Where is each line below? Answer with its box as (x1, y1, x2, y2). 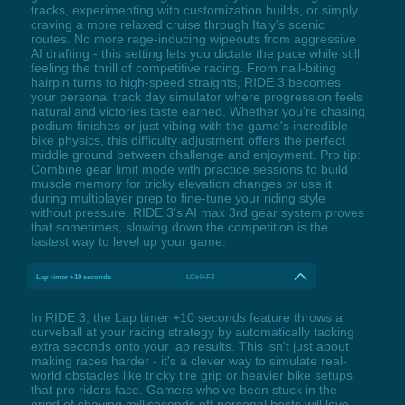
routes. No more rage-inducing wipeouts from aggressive (30, 32, 356, 47)
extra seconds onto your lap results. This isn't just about (30, 339, 349, 354)
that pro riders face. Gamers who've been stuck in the (30, 382, 337, 398)
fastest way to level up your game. (30, 234, 226, 250)
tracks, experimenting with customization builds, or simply (30, 3, 358, 18)
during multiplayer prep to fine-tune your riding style (30, 191, 325, 206)
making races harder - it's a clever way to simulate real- (30, 353, 347, 369)
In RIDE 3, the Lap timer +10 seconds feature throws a (30, 310, 343, 325)
